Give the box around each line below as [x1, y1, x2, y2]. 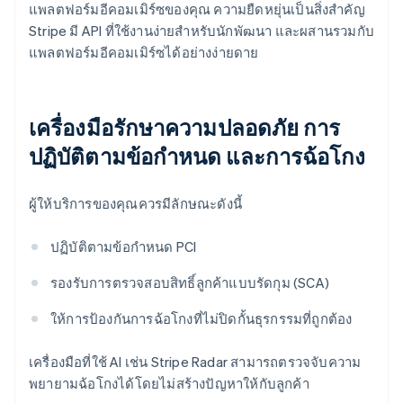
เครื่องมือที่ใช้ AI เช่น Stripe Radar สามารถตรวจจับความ [29, 353, 362, 372]
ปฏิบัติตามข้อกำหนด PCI [50, 237, 197, 256]
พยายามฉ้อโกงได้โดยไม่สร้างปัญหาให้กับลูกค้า [29, 374, 309, 393]
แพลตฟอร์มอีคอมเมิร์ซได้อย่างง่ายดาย [29, 43, 259, 62]
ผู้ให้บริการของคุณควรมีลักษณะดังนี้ [29, 194, 242, 213]
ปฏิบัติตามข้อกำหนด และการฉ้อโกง [29, 142, 366, 171]
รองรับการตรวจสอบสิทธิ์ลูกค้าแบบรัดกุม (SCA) [50, 273, 329, 292]
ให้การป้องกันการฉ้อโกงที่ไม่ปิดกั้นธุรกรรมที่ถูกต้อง [50, 309, 353, 328]
